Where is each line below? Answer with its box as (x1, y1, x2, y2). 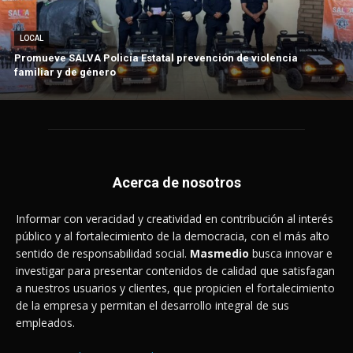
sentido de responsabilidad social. (16, 246, 190, 262)
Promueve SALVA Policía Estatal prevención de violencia (14, 52, 298, 65)
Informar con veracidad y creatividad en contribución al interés (16, 211, 333, 227)
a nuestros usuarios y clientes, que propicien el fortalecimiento (16, 281, 335, 296)
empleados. (16, 315, 75, 331)
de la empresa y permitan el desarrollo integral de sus (16, 298, 289, 314)
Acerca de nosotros (112, 174, 241, 191)
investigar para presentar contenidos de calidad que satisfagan (16, 263, 335, 279)
